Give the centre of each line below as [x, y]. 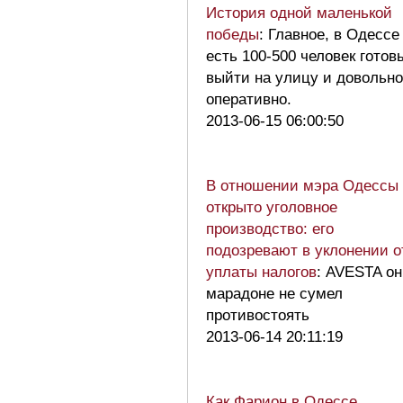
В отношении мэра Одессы [302, 185]
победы [233, 34]
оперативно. [253, 99]
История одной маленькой [299, 13]
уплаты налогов [261, 272]
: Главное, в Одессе [329, 34]
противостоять [258, 315]
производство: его [270, 228]
